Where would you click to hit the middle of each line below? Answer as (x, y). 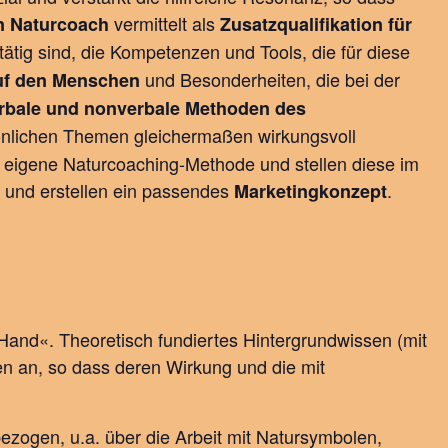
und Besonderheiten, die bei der (270, 78)
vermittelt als (164, 22)
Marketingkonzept (310, 190)
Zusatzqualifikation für (316, 23)
